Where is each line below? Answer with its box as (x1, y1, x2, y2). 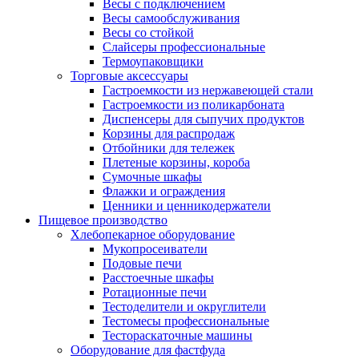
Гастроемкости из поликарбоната (103, 98, 284, 111)
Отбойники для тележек (103, 141, 235, 155)
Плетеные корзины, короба (103, 155, 250, 169)
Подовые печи (103, 256, 182, 270)
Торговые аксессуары (71, 69, 188, 83)
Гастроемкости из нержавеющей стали (103, 83, 313, 97)
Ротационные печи (103, 285, 207, 299)
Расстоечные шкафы (103, 271, 214, 284)
